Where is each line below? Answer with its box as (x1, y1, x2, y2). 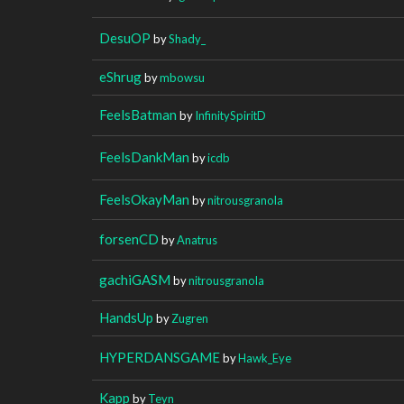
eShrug (99, 68, 142, 85)
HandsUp (99, 308, 153, 326)
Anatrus (177, 232, 217, 247)
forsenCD (99, 230, 159, 247)
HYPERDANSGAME (99, 348, 220, 365)
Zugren (171, 310, 208, 326)
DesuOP (99, 29, 151, 46)
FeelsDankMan (99, 148, 189, 165)
